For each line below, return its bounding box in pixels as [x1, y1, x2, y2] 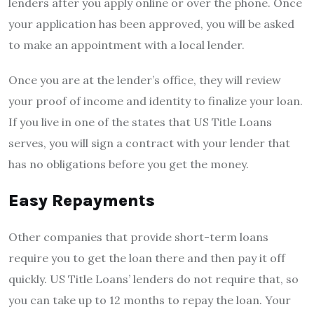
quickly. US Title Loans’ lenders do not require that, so [8, 271, 299, 286]
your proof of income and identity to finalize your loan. [8, 93, 303, 108]
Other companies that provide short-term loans [8, 229, 268, 244]
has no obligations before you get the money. [8, 156, 249, 171]
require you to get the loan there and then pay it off [8, 250, 285, 265]
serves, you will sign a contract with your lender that [8, 135, 290, 150]
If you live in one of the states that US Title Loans [8, 114, 272, 129]
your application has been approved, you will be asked [8, 16, 294, 31]
